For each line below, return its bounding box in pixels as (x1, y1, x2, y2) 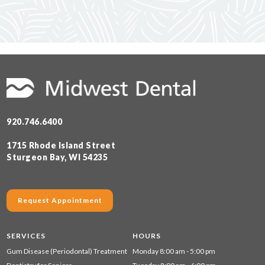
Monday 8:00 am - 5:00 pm (132, 247, 215, 256)
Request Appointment (17, 196, 102, 205)
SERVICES (7, 231, 46, 241)
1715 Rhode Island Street (7, 140, 116, 151)
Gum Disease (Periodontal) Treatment (7, 247, 128, 256)
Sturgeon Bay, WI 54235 (7, 152, 108, 163)
